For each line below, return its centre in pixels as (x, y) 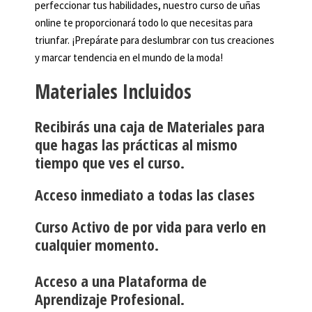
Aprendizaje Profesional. (110, 298)
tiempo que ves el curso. (110, 162)
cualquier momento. (97, 244)
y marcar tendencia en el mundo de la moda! (129, 57)
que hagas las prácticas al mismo (136, 144)
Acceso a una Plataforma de (121, 280)
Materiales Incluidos (113, 91)
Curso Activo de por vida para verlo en (150, 226)
